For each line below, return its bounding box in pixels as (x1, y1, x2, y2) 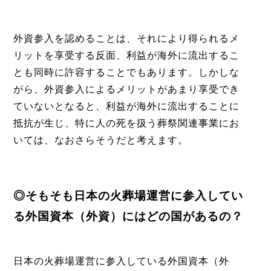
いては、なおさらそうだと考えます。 (13, 135, 188, 146)
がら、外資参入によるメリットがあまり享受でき (13, 84, 240, 95)
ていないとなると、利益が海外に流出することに (13, 101, 240, 112)
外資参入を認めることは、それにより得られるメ (13, 33, 240, 44)
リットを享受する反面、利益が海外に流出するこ (13, 50, 240, 61)
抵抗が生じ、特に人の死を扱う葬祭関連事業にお (13, 118, 240, 129)
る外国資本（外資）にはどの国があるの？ (13, 207, 243, 224)
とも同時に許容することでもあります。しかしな (13, 67, 240, 78)
